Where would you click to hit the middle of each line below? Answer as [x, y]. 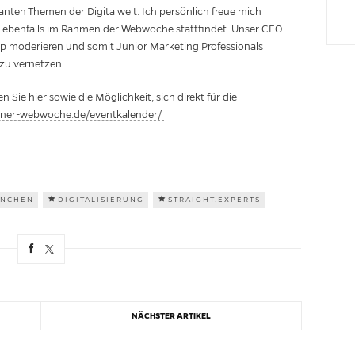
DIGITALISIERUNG [101, 200]
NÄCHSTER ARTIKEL [171, 316]
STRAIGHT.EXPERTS [214, 200]
